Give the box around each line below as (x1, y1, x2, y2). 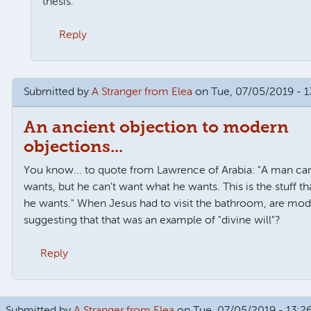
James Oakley (58, 62, 128, 74)
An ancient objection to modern (24, 119, 289, 136)
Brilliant (4, 62, 41, 74)
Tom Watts (47, 281, 101, 293)
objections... (24, 138, 124, 155)
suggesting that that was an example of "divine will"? (24, 215, 280, 226)
